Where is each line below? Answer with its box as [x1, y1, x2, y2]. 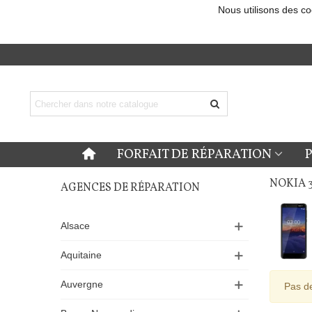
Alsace [61, 220, 90, 231]
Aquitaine [61, 249, 102, 260]
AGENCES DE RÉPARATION [61, 180, 200, 196]
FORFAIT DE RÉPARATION [117, 146, 272, 164]
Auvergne [61, 279, 103, 290]
